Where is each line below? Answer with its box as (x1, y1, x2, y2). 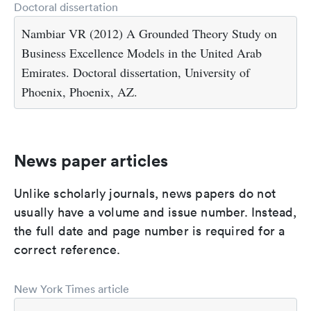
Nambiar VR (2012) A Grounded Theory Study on (22, 25, 277, 42)
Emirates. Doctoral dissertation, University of (22, 64, 250, 81)
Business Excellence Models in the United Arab (22, 44, 262, 61)
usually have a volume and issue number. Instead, (14, 204, 297, 220)
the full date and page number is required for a (14, 223, 285, 239)
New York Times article (14, 282, 129, 296)
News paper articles (14, 150, 168, 171)
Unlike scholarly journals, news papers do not (14, 185, 276, 201)
